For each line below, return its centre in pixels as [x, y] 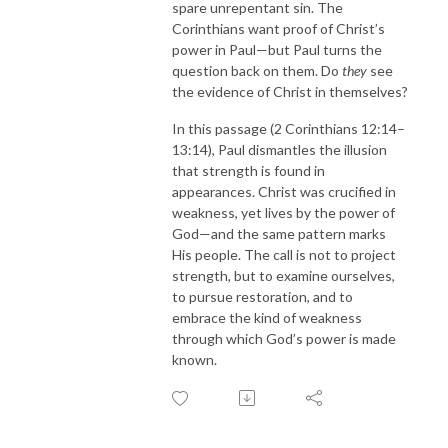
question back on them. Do [257, 70]
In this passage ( [223, 128]
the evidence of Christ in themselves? [290, 91]
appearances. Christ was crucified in [284, 191]
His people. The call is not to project [284, 254]
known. [194, 359]
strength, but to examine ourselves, [283, 275]
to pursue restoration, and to [262, 296]
